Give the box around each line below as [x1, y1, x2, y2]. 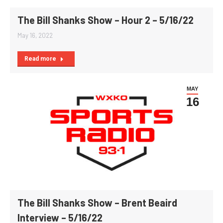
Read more [24, 55, 56, 62]
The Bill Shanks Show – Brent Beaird [17, 197, 177, 209]
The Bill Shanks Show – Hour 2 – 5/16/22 [17, 13, 194, 26]
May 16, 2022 [17, 31, 53, 39]
